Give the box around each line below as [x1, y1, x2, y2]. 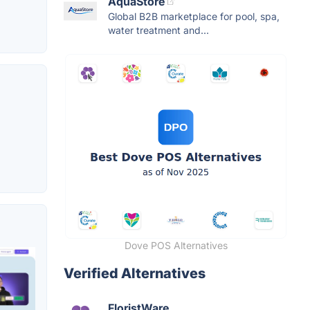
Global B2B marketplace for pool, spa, [108, 10, 280, 23]
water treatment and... [108, 24, 209, 37]
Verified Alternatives [64, 265, 206, 282]
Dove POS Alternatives [124, 239, 228, 252]
